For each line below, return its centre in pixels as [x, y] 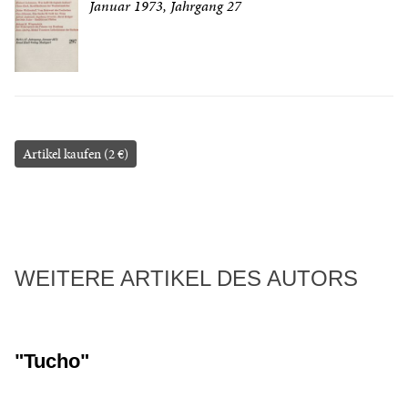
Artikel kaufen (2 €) [76, 154]
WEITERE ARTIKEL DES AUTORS [186, 279]
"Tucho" [52, 362]
